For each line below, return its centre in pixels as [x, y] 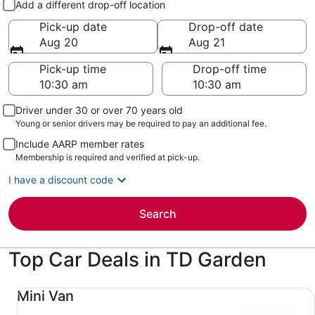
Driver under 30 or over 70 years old [99, 110]
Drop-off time [230, 69]
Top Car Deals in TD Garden [137, 259]
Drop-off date [226, 27]
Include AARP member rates [80, 144]
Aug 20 [59, 42]
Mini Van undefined [58, 285]
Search [157, 214]
